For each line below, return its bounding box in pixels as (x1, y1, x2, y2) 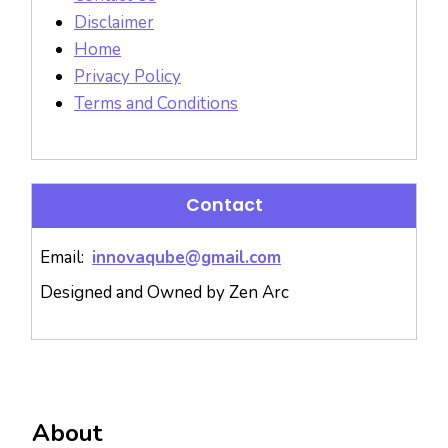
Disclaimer (74, 11, 154, 35)
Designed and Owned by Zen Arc (40, 281, 289, 305)
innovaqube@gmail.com (92, 246, 281, 270)
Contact (185, 193, 263, 218)
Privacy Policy (74, 65, 181, 89)
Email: (40, 246, 92, 270)
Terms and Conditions (74, 92, 238, 116)
